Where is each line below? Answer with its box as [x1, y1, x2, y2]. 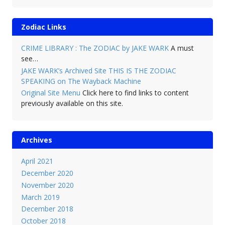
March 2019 [21, 192, 60, 202]
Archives [21, 135, 52, 145]
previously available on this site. [21, 98, 123, 108]
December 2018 [21, 204, 73, 214]
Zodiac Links [21, 22, 66, 32]
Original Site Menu [21, 88, 80, 98]
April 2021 [21, 156, 53, 166]
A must [168, 43, 194, 53]
